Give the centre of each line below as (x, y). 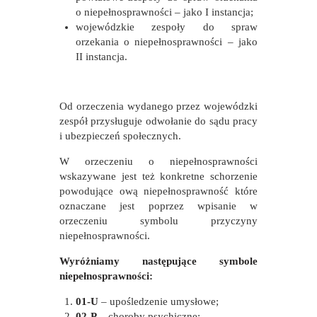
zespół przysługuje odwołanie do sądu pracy (158, 121)
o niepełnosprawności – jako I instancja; (164, 12)
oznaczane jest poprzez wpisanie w (158, 206)
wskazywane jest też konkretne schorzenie (158, 177)
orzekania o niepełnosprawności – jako (166, 42)
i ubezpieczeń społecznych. (120, 136)
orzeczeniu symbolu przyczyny (158, 221)
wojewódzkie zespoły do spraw (166, 27)
